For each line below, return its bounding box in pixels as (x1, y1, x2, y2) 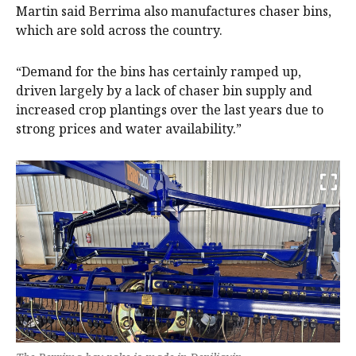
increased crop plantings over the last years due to (16, 100, 323, 118)
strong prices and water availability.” (16, 119, 242, 137)
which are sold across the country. (16, 21, 222, 39)
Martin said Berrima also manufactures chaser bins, (16, 2, 331, 20)
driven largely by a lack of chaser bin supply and (16, 81, 312, 99)
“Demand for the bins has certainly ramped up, (16, 62, 301, 80)
